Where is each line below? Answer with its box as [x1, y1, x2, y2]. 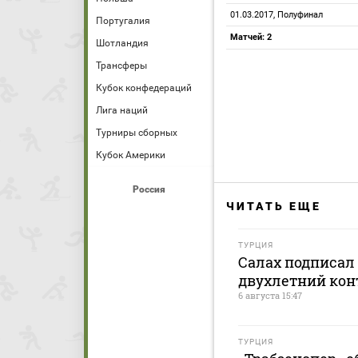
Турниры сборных [96, 127, 177, 138]
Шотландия [96, 38, 149, 49]
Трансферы [96, 60, 147, 71]
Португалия [96, 15, 150, 26]
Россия [132, 184, 165, 195]
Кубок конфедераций [96, 82, 192, 93]
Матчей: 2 [230, 32, 272, 42]
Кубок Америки [96, 149, 165, 161]
